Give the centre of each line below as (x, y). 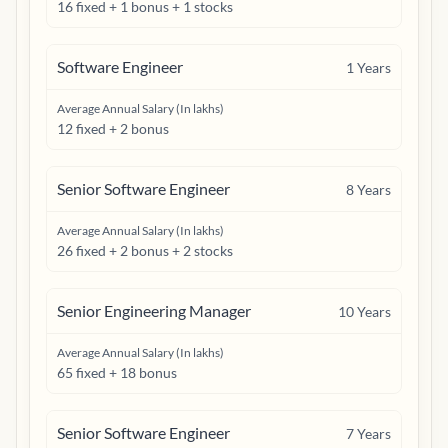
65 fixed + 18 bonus (117, 372)
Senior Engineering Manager (154, 310)
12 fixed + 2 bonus (113, 128)
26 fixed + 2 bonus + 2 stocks (145, 250)
